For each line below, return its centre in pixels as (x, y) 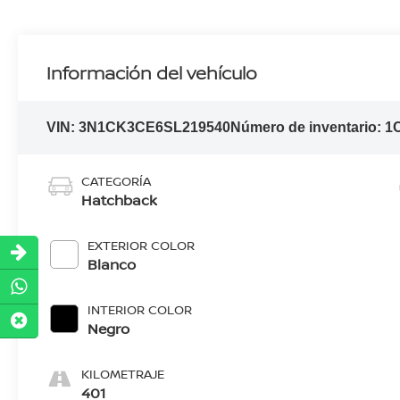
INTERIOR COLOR (140, 310)
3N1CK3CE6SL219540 (155, 127)
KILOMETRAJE (123, 374)
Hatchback (120, 200)
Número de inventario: (308, 127)
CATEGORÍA (117, 181)
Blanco (112, 265)
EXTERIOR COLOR (142, 246)
